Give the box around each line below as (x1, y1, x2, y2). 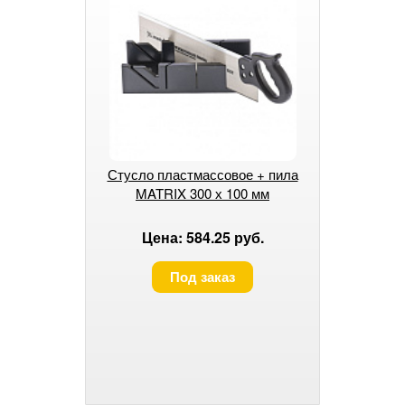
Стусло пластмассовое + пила (107, 164, 298, 184)
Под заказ (170, 266, 235, 287)
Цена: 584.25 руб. (141, 226, 264, 248)
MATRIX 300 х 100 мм (136, 183, 269, 202)
